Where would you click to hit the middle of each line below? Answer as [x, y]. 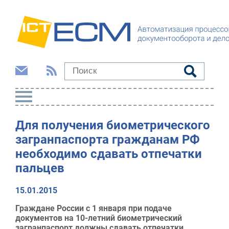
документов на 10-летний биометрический [99, 218]
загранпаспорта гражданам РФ [108, 139]
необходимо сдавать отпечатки [109, 154]
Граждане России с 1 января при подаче [94, 208]
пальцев [40, 168]
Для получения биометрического [113, 125]
